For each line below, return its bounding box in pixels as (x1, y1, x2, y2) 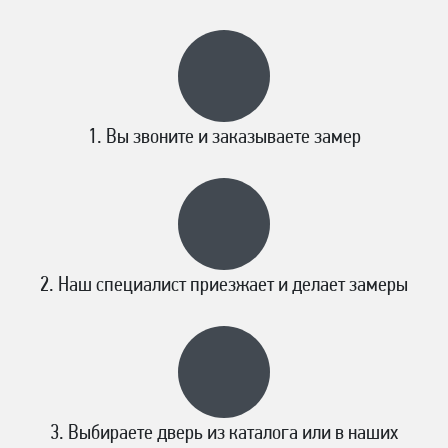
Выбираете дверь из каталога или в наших (68, 422, 398, 444)
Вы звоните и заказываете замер (105, 126, 361, 148)
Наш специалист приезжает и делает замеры (58, 274, 408, 296)
